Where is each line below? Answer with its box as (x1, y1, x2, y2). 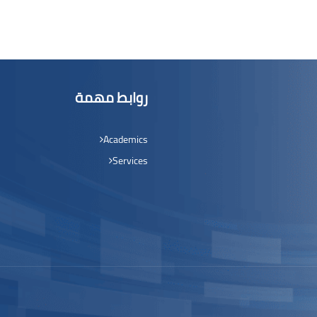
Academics (103, 130, 148, 149)
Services (113, 151, 148, 170)
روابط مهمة (75, 84, 148, 110)
